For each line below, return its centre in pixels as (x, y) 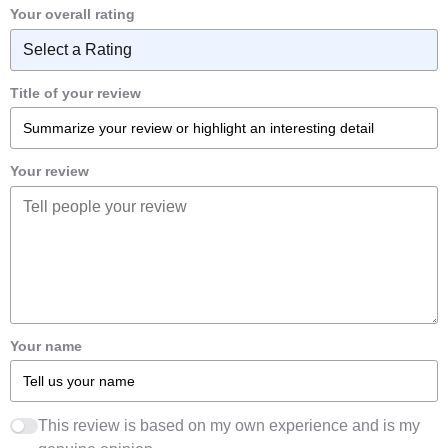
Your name (46, 345)
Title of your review (75, 92)
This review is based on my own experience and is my (229, 425)
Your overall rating (72, 14)
